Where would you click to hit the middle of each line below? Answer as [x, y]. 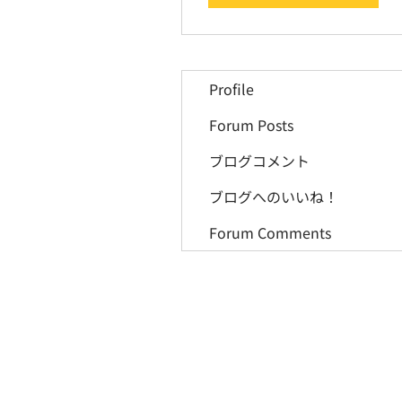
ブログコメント [259, 161]
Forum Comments [270, 232]
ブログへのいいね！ [274, 197]
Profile [232, 89]
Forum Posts [251, 125]
